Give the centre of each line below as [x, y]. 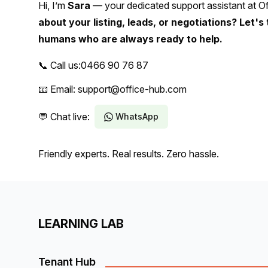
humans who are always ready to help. [130, 39]
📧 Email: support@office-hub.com [112, 89]
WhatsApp [137, 116]
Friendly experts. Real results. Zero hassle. [129, 154]
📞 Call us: [60, 65]
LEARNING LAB [81, 224]
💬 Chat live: [64, 117]
